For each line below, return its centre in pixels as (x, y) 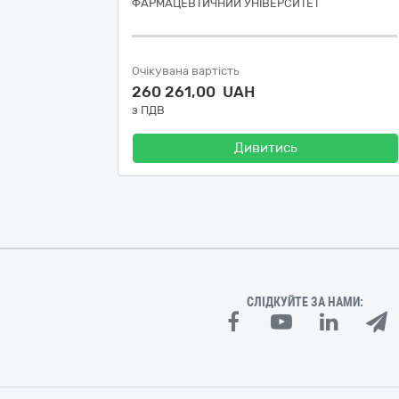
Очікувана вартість (186, 71)
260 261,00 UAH (193, 92)
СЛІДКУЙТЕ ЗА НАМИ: (305, 302)
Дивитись (265, 148)
